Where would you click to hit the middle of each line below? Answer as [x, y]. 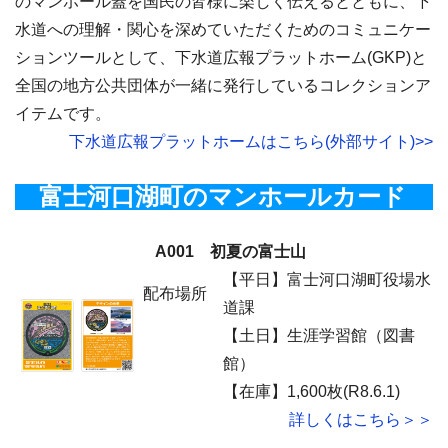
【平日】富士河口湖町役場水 [327, 279]
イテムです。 [63, 113]
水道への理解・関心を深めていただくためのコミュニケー [223, 29]
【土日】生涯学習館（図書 [319, 335]
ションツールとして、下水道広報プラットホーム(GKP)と [221, 57]
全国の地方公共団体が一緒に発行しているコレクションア [223, 85]
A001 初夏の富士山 [223, 251]
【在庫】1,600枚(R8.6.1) [311, 391]
